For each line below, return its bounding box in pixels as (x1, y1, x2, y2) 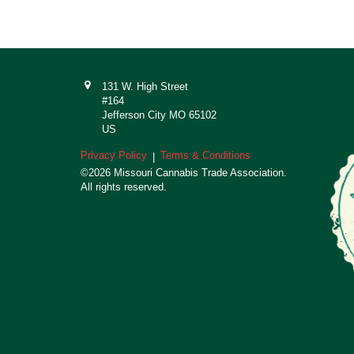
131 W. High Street (101, 81, 188, 92)
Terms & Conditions (160, 149, 250, 161)
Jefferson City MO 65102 (101, 109, 217, 121)
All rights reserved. (81, 181, 167, 193)
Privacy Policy (81, 149, 147, 161)
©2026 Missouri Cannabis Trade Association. (81, 167, 287, 179)
